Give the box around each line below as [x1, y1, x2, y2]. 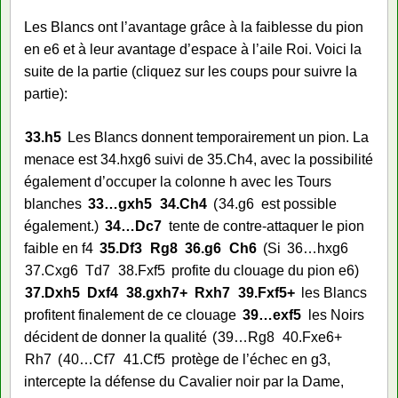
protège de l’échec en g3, [171, 351, 331, 367]
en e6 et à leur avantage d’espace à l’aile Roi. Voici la [24, 41, 362, 57]
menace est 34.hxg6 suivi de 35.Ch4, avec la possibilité [24, 151, 373, 167]
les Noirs [307, 306, 364, 322]
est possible [260, 195, 337, 211]
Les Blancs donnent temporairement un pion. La [68, 129, 370, 145]
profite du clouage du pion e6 [171, 262, 355, 278]
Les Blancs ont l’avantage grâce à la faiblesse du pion [24, 19, 363, 35]
